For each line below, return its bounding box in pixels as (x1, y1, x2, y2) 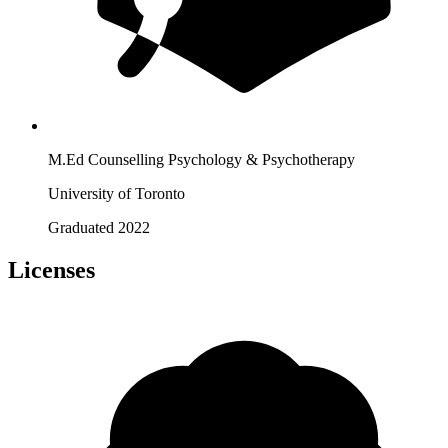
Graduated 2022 (48, 219, 150, 237)
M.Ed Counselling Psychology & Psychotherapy (48, 151, 355, 169)
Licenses (8, 257, 95, 284)
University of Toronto (48, 185, 185, 203)
